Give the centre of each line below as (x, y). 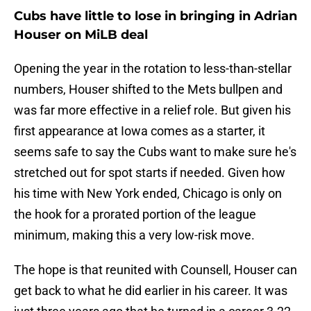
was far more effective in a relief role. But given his (152, 110)
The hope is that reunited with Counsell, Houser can (155, 270)
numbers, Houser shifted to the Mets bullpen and (148, 90)
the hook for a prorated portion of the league (135, 215)
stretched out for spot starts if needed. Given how (150, 173)
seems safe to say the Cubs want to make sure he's (155, 152)
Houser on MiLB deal (81, 35)
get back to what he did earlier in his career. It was (151, 291)
